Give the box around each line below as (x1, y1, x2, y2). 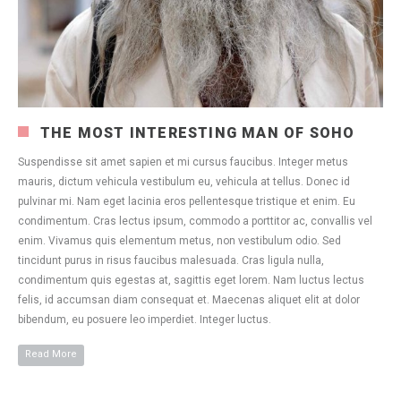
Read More (25, 348, 77, 361)
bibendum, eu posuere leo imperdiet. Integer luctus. (18, 313, 271, 327)
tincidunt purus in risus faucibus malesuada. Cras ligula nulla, (18, 254, 324, 268)
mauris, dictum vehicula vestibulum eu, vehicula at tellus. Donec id (18, 175, 350, 189)
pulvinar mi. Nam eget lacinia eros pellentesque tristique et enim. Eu (18, 195, 355, 209)
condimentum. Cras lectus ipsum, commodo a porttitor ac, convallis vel (18, 215, 372, 228)
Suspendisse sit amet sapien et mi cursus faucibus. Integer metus (18, 156, 348, 169)
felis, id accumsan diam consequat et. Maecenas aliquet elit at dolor (18, 294, 360, 307)
